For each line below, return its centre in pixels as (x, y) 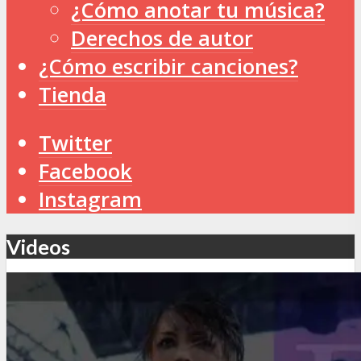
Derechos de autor (162, 38)
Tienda (73, 94)
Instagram (90, 200)
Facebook (85, 172)
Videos (38, 246)
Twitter (75, 143)
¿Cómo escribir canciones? (168, 66)
